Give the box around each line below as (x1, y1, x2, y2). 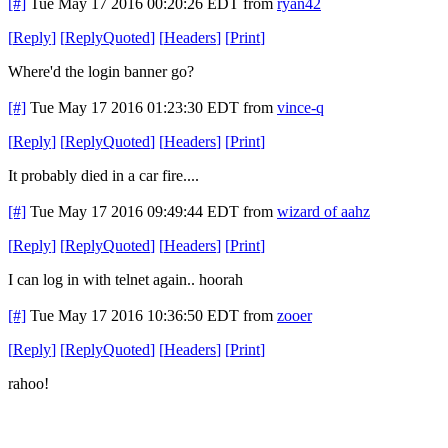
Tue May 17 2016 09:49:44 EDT (30, 202, 239, 220)
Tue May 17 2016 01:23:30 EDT (30, 98, 239, 116)
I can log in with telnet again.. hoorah (8, 270, 243, 288)
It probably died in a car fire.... (8, 166, 199, 184)
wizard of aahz (277, 202, 370, 220)
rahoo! (8, 374, 49, 392)
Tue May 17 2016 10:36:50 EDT (30, 306, 239, 324)
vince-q (277, 98, 324, 116)
